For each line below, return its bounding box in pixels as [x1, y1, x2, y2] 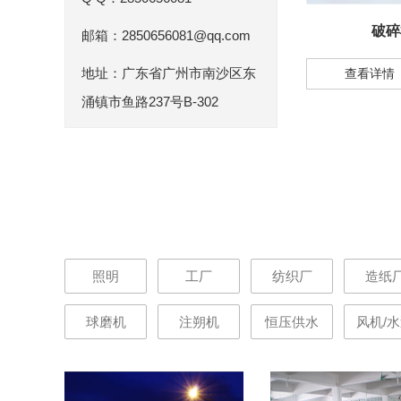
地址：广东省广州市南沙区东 [81, 65, 256, 81]
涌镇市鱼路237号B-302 [81, 94, 218, 109]
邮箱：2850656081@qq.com [81, 28, 251, 43]
